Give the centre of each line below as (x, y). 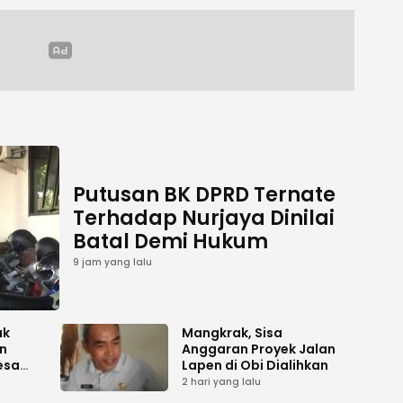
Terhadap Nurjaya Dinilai (204, 219)
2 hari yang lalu (221, 381)
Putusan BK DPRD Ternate (204, 195)
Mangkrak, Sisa (232, 332)
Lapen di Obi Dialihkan (255, 365)
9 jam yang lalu (112, 263)
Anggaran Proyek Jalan (258, 349)
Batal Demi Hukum (170, 242)
